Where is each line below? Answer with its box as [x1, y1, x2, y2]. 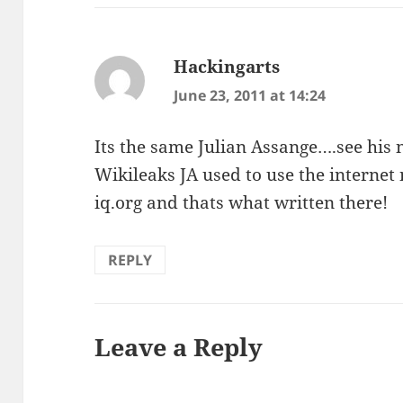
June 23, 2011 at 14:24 [174, 85, 327, 106]
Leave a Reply [94, 329, 264, 363]
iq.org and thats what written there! [94, 190, 389, 214]
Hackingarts [174, 55, 281, 79]
